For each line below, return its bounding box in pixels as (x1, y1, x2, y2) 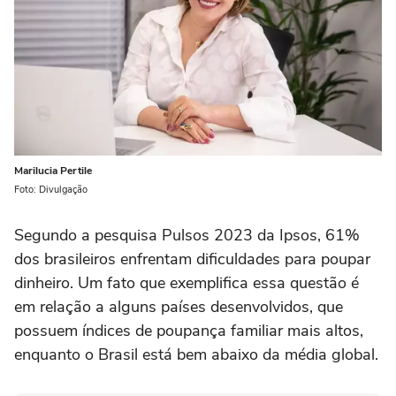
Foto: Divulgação (14, 183, 88, 197)
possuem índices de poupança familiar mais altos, (14, 320, 363, 342)
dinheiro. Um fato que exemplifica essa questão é (14, 272, 359, 294)
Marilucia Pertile (14, 164, 92, 179)
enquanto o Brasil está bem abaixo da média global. (14, 344, 378, 366)
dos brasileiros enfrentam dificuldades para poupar (14, 248, 370, 270)
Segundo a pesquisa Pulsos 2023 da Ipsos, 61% (14, 225, 360, 247)
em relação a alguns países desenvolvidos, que (14, 296, 343, 318)
